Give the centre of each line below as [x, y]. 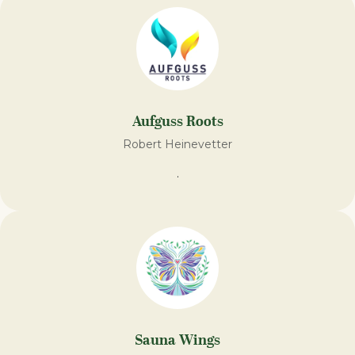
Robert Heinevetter [177, 144]
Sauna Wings [177, 341]
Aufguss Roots [177, 121]
